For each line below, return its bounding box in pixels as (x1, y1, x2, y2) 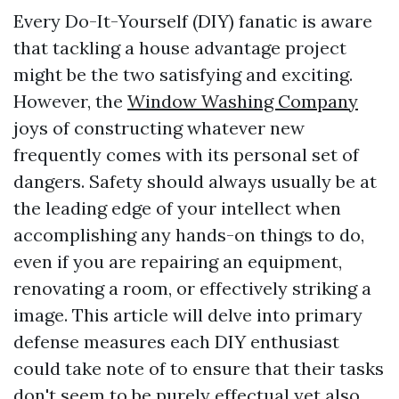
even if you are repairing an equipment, (13, 250, 342, 273)
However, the (13, 90, 127, 112)
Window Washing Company (127, 90, 358, 112)
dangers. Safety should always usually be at (13, 170, 377, 192)
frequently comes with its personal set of (13, 143, 359, 166)
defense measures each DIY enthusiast (13, 330, 339, 353)
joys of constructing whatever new (13, 117, 305, 139)
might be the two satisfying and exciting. (13, 63, 353, 85)
